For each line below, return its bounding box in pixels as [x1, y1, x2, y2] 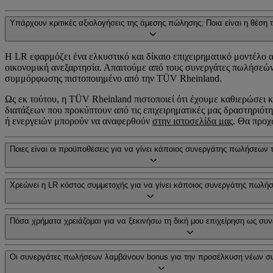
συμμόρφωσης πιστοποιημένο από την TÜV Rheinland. [5, 73, 222, 83]
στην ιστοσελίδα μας [152, 116, 233, 126]
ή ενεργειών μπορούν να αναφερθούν [5, 116, 152, 126]
